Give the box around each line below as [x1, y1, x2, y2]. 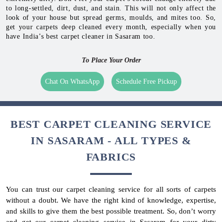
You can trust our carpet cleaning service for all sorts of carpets [6, 185, 216, 193]
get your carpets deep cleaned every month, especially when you [6, 23, 216, 31]
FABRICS [86, 150, 136, 163]
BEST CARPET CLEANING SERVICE [10, 117, 212, 130]
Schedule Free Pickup [116, 77, 177, 85]
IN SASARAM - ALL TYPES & [31, 134, 191, 147]
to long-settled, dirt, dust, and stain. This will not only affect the [6, 4, 216, 12]
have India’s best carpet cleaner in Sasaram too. [6, 32, 156, 40]
